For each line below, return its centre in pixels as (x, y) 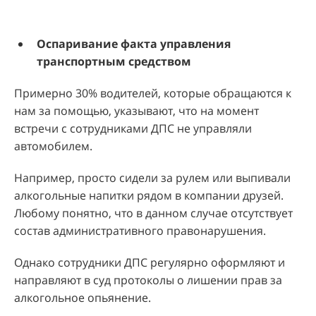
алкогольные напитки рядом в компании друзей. (149, 195)
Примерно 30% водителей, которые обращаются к (153, 93)
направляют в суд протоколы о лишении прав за (148, 280)
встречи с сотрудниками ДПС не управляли (133, 128)
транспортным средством (114, 61)
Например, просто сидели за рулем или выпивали (152, 177)
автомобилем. (53, 146)
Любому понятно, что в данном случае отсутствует (153, 213)
